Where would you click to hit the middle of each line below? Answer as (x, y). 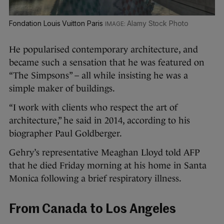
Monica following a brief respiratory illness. (95, 179)
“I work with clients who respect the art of (93, 108)
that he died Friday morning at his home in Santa (108, 166)
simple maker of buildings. (62, 89)
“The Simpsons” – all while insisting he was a (98, 76)
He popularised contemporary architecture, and (103, 50)
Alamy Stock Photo (158, 23)
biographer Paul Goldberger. (65, 134)
